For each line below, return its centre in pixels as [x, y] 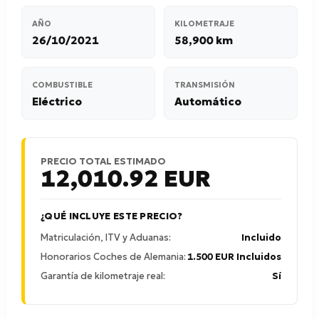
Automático [208, 101]
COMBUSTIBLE [62, 85]
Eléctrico [57, 101]
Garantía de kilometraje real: [103, 276]
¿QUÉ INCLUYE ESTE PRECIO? [112, 216]
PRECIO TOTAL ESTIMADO [103, 161]
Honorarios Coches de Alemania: [113, 257]
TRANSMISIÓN [205, 85]
